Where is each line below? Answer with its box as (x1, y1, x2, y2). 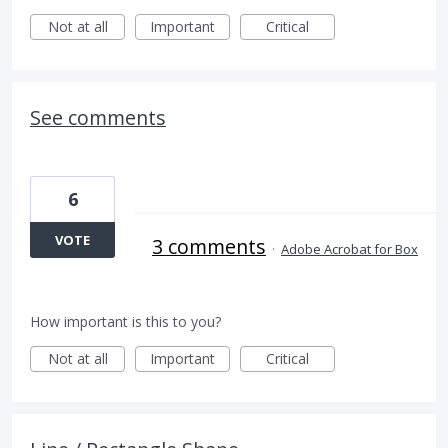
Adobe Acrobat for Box (281, 240, 418, 258)
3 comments (152, 233, 266, 260)
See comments (30, 104, 166, 131)
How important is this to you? (30, 312, 221, 331)
